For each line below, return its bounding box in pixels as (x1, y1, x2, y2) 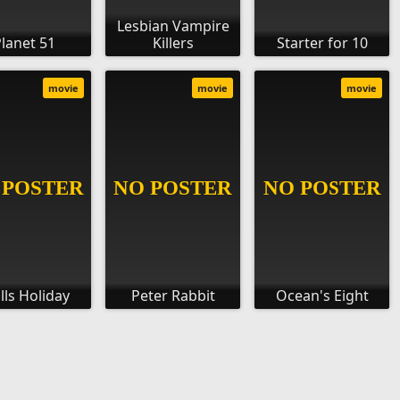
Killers (152, 33, 194, 54)
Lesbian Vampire (116, 16, 229, 37)
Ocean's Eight (275, 286, 369, 306)
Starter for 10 (276, 33, 368, 54)
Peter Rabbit (130, 286, 215, 306)
